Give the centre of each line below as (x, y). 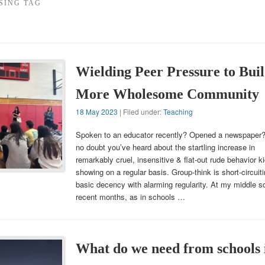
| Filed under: (140, 111)
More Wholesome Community (167, 94)
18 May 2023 (96, 111)
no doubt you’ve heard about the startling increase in (165, 147)
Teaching (178, 111)
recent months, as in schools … (130, 196)
